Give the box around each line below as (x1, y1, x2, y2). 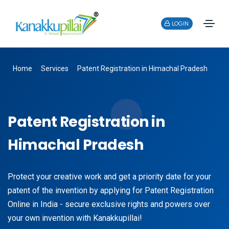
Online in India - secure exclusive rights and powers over (8, 199, 210, 209)
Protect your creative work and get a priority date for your (8, 171, 211, 181)
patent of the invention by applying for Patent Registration (8, 185, 214, 195)
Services (41, 64, 68, 73)
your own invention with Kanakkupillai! (8, 213, 142, 223)
